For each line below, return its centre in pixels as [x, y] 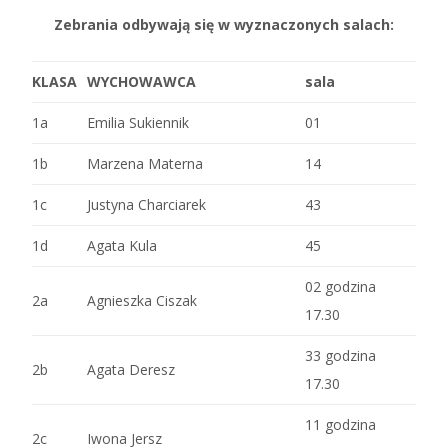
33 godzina [340, 355]
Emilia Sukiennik [138, 122]
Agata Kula [122, 245]
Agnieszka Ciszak [142, 300]
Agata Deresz [131, 369]
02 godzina [340, 286]
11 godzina [340, 424]
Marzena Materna [145, 163]
